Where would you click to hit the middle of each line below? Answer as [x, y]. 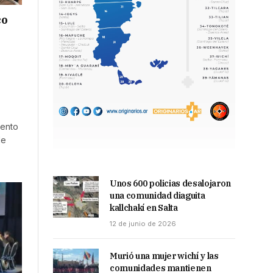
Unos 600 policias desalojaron [170, 184]
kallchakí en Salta [144, 208]
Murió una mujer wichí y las [164, 256]
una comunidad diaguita [158, 196]
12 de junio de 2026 [143, 224]
